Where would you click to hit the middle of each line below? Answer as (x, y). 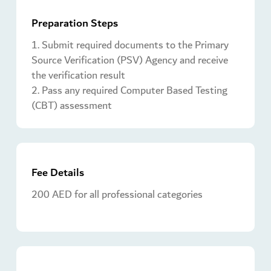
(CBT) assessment (72, 105)
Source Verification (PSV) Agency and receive (130, 60)
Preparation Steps (75, 23)
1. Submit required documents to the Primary (130, 45)
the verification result (78, 75)
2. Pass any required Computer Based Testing (129, 90)
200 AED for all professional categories (117, 194)
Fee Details (58, 172)
